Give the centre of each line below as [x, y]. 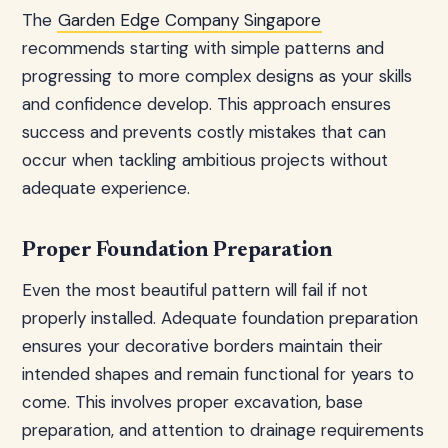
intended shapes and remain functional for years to [218, 374]
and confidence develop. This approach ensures [206, 104]
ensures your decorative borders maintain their [202, 346]
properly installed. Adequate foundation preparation [220, 318]
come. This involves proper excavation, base [192, 402]
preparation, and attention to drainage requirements [223, 430]
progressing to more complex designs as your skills [217, 76]
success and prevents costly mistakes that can [204, 132]
